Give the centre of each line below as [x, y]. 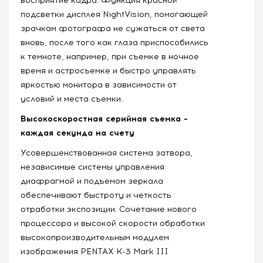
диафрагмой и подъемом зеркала [92, 181]
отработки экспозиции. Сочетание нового [109, 209]
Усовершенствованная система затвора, [107, 153]
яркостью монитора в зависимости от [99, 85]
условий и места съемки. [72, 99]
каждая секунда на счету [77, 133]
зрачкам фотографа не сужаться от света [113, 28]
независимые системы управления [92, 167]
